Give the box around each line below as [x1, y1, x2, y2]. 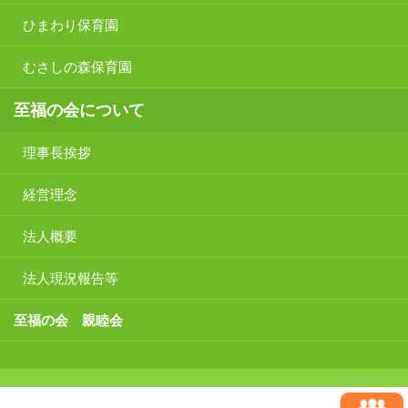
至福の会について [14, 100, 145, 119]
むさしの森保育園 [23, 58, 132, 75]
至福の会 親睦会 [14, 311, 123, 328]
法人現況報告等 [23, 270, 118, 286]
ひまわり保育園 [23, 16, 118, 33]
